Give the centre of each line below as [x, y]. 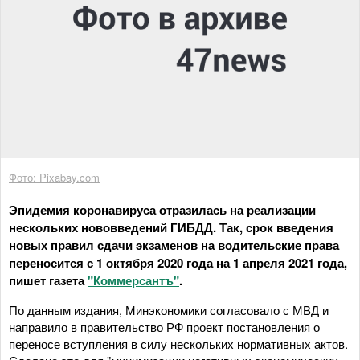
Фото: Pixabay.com [54, 177]
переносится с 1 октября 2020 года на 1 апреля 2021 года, [178, 262]
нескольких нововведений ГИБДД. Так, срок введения [171, 227]
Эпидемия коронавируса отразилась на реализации [162, 209]
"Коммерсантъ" [133, 280]
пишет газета [48, 280]
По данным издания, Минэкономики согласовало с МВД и [169, 309]
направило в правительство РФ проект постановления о [164, 326]
